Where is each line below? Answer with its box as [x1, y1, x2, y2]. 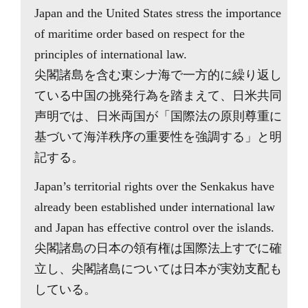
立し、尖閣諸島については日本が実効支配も [34, 262, 282, 276]
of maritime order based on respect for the [34, 27, 245, 41]
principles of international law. [34, 47, 187, 61]
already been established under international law [34, 200, 275, 214]
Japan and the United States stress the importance [34, 6, 281, 20]
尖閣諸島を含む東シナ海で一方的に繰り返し [34, 68, 282, 82]
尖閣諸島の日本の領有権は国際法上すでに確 [34, 241, 282, 255]
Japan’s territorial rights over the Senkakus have [34, 179, 274, 193]
